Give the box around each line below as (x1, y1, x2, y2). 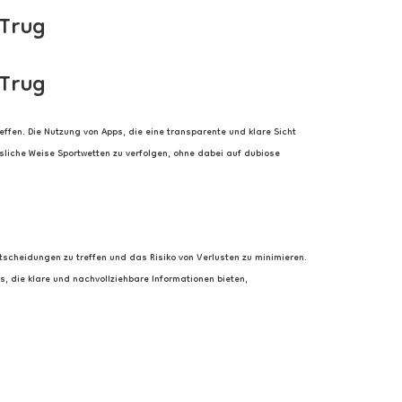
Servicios (135, 42, 186, 61)
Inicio (69, 42, 100, 61)
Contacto (306, 42, 356, 61)
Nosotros (221, 42, 271, 61)
